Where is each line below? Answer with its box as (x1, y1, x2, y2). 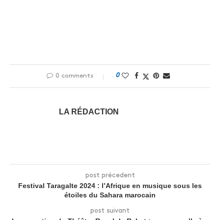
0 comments (55, 73, 93, 79)
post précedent (85, 172, 135, 179)
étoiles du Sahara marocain (64, 191, 156, 199)
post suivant (90, 207, 130, 214)
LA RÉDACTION (59, 108, 119, 116)
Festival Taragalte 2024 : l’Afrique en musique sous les (18, 182, 202, 190)
